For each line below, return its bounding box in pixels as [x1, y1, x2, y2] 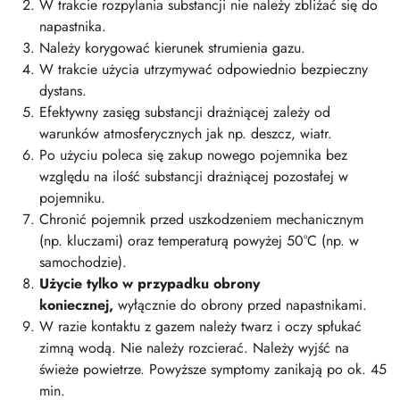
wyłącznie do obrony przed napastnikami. [118, 294, 367, 315]
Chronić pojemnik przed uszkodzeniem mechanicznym [39, 208, 363, 229]
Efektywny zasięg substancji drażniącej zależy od [39, 101, 330, 122]
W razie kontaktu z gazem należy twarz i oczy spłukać [39, 315, 362, 337]
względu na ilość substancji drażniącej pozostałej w [39, 165, 348, 187]
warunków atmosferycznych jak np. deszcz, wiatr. [39, 122, 332, 144]
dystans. [39, 79, 87, 101]
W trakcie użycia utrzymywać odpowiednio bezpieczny [39, 58, 368, 79]
